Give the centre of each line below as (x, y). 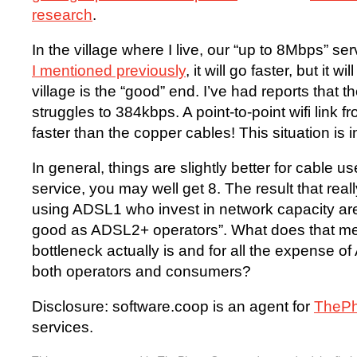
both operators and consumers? (141, 272)
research (62, 15)
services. (63, 328)
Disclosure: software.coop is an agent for (173, 307)
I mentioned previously (109, 71)
